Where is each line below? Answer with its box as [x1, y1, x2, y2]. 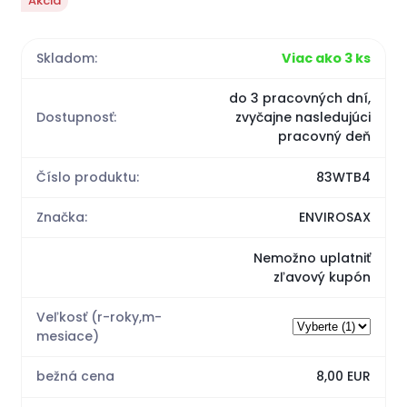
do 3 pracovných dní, [228, 89, 371, 108]
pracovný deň [277, 127, 371, 146]
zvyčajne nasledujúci [234, 108, 371, 127]
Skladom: [36, 49, 98, 68]
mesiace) [36, 326, 100, 345]
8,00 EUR [315, 367, 371, 386]
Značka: [36, 208, 88, 227]
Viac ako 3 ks [281, 49, 371, 68]
